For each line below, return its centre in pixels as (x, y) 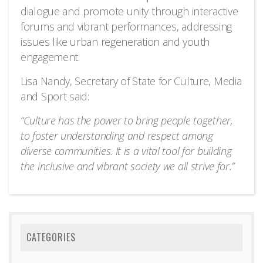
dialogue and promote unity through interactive (129, 11)
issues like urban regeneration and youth (115, 42)
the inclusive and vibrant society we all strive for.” (128, 166)
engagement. (50, 57)
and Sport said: (55, 96)
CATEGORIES (51, 237)
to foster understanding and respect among (117, 136)
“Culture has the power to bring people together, (127, 120)
